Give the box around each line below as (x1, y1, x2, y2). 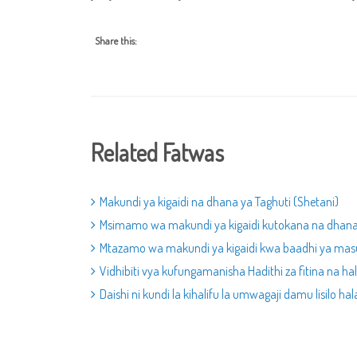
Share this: (95, 34, 137, 47)
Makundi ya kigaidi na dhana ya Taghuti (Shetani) (100, 194, 339, 210)
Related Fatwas (91, 137, 224, 167)
